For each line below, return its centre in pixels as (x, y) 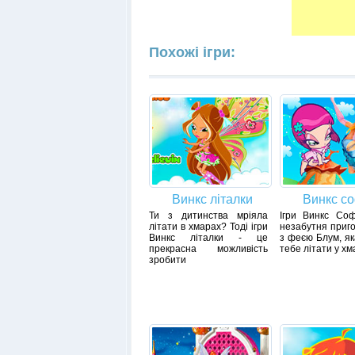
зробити (167, 260)
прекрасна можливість (208, 249)
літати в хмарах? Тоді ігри (208, 227)
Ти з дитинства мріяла (208, 216)
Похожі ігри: (192, 52)
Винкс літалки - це (208, 238)
